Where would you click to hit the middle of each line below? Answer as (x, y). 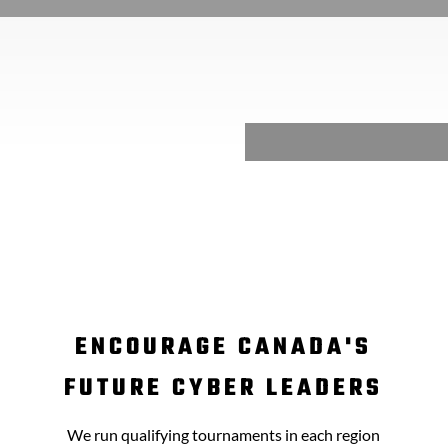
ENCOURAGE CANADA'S (224, 347)
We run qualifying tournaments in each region (224, 434)
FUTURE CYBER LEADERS (224, 388)
